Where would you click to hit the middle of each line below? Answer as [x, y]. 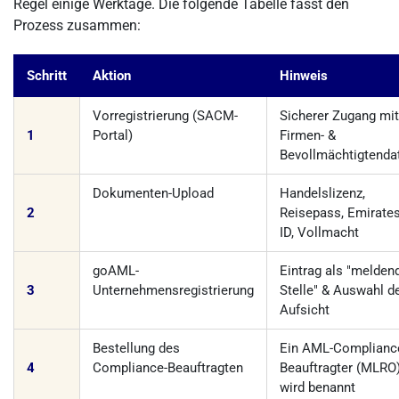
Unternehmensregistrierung [173, 290]
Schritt [47, 76]
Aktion [112, 76]
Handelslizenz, [322, 193]
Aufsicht [305, 310]
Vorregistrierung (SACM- [165, 116]
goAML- [116, 271]
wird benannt [318, 387]
